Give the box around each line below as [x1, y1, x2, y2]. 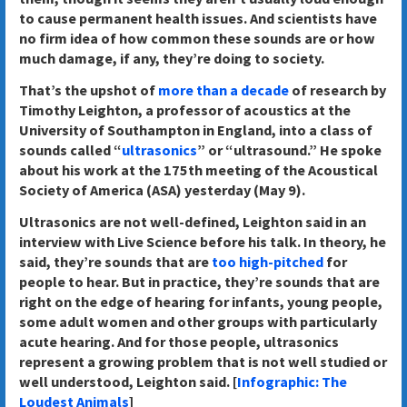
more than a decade [157, 81, 289, 100]
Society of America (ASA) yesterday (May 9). [18, 181, 305, 200]
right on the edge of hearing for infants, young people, [18, 292, 382, 311]
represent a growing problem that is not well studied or [18, 352, 387, 371]
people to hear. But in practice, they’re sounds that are [18, 272, 380, 291]
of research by [288, 81, 386, 100]
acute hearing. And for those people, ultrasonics [18, 332, 339, 351]
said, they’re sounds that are [18, 252, 212, 271]
